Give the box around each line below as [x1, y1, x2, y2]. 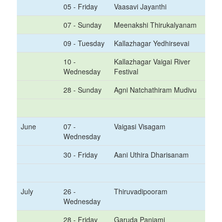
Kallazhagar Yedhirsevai [114, 38, 189, 48]
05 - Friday [63, 1, 98, 11]
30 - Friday [63, 150, 98, 160]
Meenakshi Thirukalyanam [114, 20, 197, 30]
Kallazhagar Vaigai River [114, 56, 190, 66]
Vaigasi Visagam [114, 121, 166, 131]
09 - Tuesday [63, 38, 105, 48]
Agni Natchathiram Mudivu [114, 85, 197, 95]
